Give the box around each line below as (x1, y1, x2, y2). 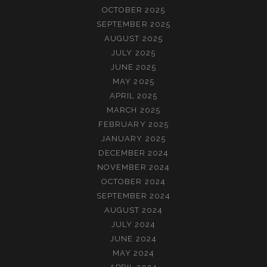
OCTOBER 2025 (101, 5, 166, 14)
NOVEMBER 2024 (97, 162, 170, 172)
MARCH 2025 (107, 105, 160, 114)
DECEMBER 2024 (98, 148, 169, 157)
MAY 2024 (112, 248, 155, 257)
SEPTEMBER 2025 (97, 19, 170, 29)
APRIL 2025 (110, 91, 157, 100)
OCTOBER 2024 (101, 176, 166, 186)
